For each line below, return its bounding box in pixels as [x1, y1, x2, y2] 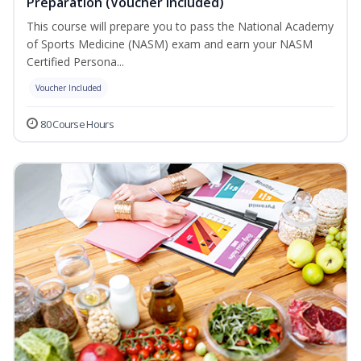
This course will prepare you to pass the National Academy [27, 19, 334, 35]
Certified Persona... [27, 54, 124, 70]
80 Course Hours [40, 117, 114, 132]
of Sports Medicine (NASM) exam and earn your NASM [27, 36, 313, 52]
